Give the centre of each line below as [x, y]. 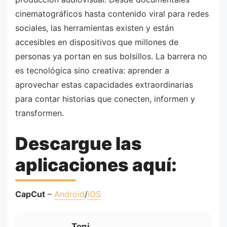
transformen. [40, 113]
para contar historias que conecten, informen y [105, 99]
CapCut [30, 194]
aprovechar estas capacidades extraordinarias [104, 84]
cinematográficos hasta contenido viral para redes [112, 13]
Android [69, 194]
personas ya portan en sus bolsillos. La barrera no [111, 56]
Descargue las [79, 144]
